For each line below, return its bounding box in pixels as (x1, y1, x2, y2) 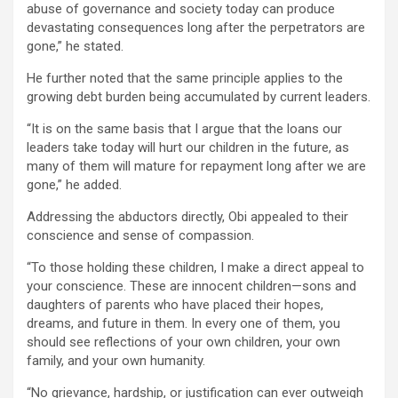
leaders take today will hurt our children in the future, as (27, 139, 349, 156)
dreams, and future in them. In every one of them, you (27, 315, 340, 332)
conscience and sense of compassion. (27, 227, 254, 244)
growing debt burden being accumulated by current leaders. (27, 89, 370, 106)
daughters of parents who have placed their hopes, (27, 297, 323, 314)
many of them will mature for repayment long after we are (27, 158, 366, 175)
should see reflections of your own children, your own (27, 334, 340, 351)
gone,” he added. (27, 177, 122, 194)
